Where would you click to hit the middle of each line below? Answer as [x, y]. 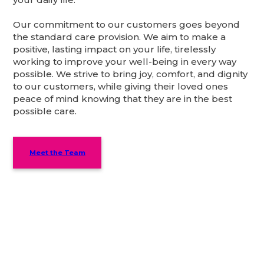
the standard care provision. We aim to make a [120, 37]
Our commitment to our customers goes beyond [127, 24]
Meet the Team [57, 152]
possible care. [45, 111]
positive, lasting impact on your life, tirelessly [115, 49]
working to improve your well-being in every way [125, 61]
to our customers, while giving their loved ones [121, 86]
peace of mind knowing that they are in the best [123, 98]
